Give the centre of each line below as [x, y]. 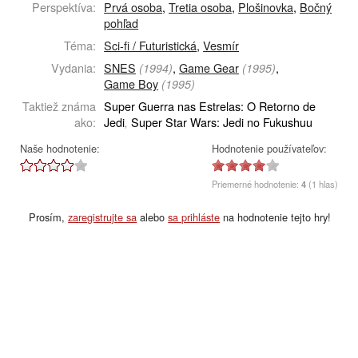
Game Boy [131, 84]
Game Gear [209, 68]
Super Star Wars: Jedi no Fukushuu [221, 122]
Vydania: [74, 68]
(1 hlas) [322, 184]
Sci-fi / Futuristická [151, 45]
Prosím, [49, 217]
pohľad [121, 23]
